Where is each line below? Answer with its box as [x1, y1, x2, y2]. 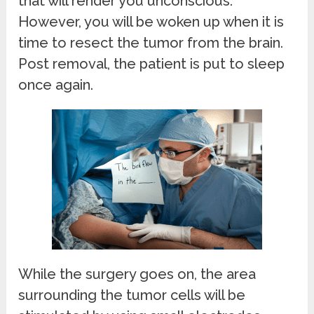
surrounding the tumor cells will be [18, 286, 246, 303]
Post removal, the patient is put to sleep [18, 55, 285, 72]
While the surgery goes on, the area [18, 265, 257, 282]
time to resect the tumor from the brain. [18, 34, 284, 51]
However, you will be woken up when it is [18, 13, 285, 30]
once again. [18, 76, 94, 93]
